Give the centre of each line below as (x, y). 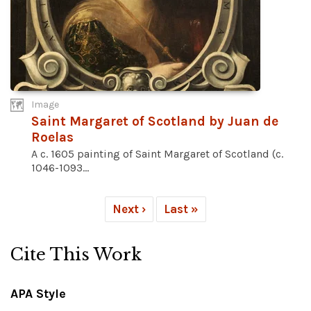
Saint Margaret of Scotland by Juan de (155, 121)
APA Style (38, 294)
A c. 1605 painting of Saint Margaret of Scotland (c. (157, 154)
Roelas (52, 137)
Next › (129, 209)
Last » (181, 209)
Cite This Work (76, 255)
